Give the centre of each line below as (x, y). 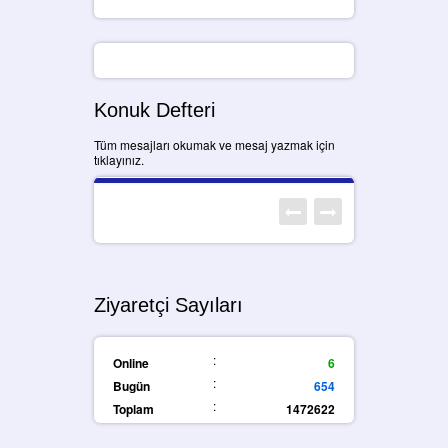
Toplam (133, 408)
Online (131, 362)
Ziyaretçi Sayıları (168, 304)
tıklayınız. (119, 159)
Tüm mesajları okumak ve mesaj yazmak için (214, 144)
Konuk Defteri (154, 109)
